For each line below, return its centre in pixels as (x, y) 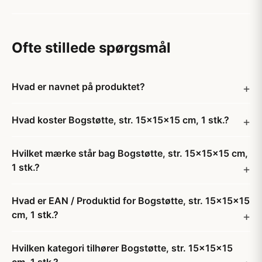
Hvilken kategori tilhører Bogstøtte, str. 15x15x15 (122, 248)
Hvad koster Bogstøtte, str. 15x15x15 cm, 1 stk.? (120, 120)
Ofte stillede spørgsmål (91, 48)
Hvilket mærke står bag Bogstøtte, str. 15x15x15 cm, (130, 153)
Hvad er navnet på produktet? (78, 87)
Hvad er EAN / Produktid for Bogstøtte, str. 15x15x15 (131, 201)
